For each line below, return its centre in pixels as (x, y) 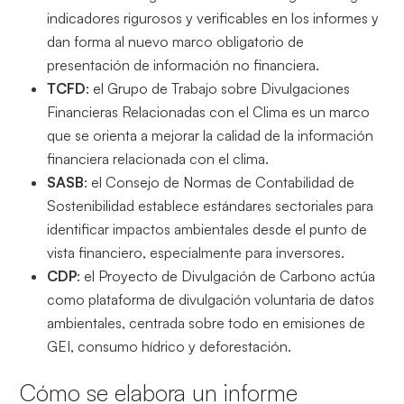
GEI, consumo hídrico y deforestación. (170, 346)
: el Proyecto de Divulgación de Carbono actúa (226, 275)
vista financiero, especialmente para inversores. (196, 252)
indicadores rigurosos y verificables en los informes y (213, 18)
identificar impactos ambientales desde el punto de (207, 229)
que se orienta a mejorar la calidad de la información (211, 135)
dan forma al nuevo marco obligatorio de (176, 41)
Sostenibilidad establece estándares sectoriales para (211, 205)
